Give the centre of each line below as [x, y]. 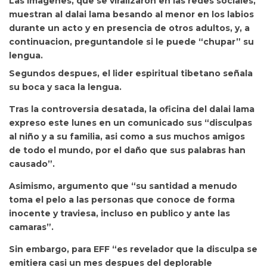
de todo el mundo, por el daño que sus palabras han [127, 150]
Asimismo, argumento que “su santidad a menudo [123, 186]
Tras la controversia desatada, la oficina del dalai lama [132, 109]
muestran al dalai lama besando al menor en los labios [131, 14]
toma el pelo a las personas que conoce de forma [122, 200]
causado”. [32, 164]
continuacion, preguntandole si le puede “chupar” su [131, 42]
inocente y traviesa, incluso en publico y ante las [119, 213]
